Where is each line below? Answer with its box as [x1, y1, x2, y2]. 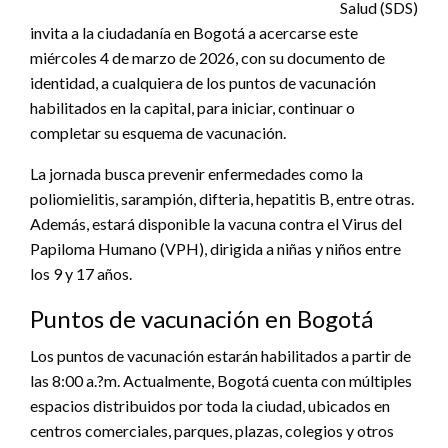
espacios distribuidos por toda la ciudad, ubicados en [30, 395, 390, 415]
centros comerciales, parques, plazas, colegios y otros [30, 420, 394, 440]
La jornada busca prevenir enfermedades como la [30, 163, 363, 183]
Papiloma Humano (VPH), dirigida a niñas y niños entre [30, 238, 401, 258]
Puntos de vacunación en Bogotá [30, 303, 373, 333]
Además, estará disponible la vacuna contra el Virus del [30, 213, 402, 233]
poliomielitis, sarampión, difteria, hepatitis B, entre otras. [30, 188, 414, 208]
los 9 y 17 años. [30, 263, 132, 283]
